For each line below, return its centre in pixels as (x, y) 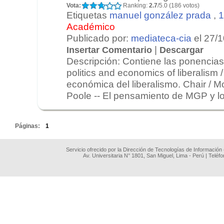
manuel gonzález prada (160, 15)
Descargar (181, 50)
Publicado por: (99, 38)
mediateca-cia (161, 38)
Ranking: (135, 5)
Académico (91, 26)
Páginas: (28, 126)
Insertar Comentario (109, 50)
